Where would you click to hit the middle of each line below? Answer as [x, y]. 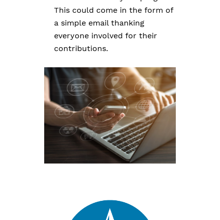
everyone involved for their [106, 36]
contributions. [81, 49]
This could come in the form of [113, 10]
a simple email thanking [99, 23]
